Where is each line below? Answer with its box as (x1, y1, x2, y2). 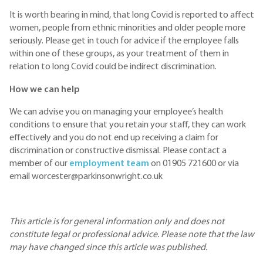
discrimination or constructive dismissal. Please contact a (9, 146, 227, 156)
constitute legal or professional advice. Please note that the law (9, 230, 254, 240)
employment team (69, 159, 151, 169)
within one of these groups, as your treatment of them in (9, 49, 229, 59)
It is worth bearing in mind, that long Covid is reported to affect (9, 11, 254, 21)
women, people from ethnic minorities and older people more (9, 23, 245, 33)
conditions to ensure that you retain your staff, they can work (9, 120, 246, 130)
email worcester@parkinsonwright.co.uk (9, 172, 163, 182)
